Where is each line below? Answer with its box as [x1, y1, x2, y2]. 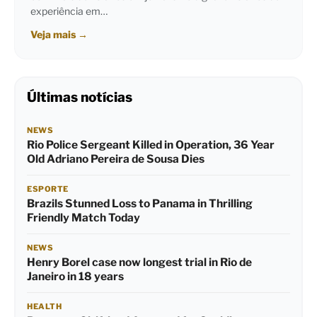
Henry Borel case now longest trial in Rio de [27, 255, 252, 270]
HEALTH [27, 301, 62, 312]
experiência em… [30, 5, 108, 18]
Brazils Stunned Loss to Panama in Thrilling [27, 197, 253, 211]
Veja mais [30, 28, 78, 41]
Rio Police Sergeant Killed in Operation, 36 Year [27, 138, 275, 152]
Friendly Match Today [27, 211, 140, 225]
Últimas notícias [27, 89, 132, 106]
